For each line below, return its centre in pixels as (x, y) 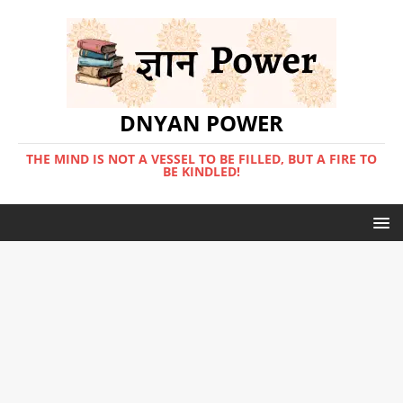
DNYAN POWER (201, 123)
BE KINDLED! (201, 171)
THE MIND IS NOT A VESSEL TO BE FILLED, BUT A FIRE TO (201, 159)
